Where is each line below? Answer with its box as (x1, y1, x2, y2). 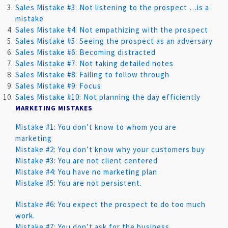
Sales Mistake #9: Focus (15, 81, 101, 91)
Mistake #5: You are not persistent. (15, 178, 142, 188)
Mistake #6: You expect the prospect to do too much (15, 199, 206, 209)
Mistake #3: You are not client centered (15, 156, 158, 165)
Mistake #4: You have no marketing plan (15, 167, 157, 177)
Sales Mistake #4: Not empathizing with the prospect (15, 25, 208, 35)
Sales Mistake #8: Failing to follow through (15, 70, 169, 79)
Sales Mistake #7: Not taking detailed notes (15, 59, 174, 68)
